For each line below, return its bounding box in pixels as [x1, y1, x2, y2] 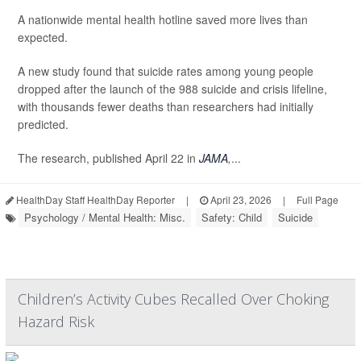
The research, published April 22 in [18, 150, 199, 167]
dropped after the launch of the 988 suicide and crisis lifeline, [18, 81, 327, 98]
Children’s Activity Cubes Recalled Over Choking [18, 289, 329, 309]
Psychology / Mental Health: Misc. [24, 210, 185, 226]
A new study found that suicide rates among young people [18, 63, 313, 80]
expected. [18, 29, 68, 46]
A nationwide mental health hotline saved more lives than [18, 11, 308, 28]
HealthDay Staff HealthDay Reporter [14, 193, 175, 207]
